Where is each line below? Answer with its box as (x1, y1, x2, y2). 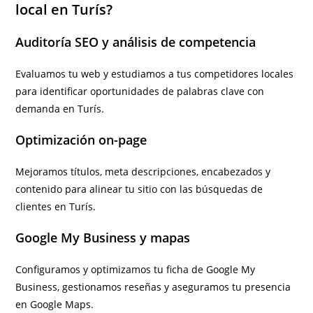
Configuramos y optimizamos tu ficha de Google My (15, 263, 256, 276)
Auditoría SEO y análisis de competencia (15, 34, 256, 50)
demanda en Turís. (15, 102, 105, 115)
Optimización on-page (15, 131, 147, 148)
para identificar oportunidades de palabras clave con (15, 85, 265, 98)
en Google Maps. (15, 298, 94, 311)
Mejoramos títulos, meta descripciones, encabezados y (15, 165, 271, 178)
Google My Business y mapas (15, 229, 191, 246)
